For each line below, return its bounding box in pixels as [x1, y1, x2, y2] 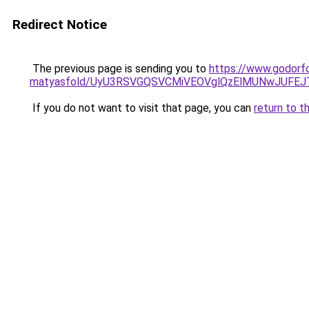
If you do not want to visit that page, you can [30, 101, 254, 114]
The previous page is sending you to [30, 62, 209, 75]
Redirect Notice [12, 17, 107, 32]
